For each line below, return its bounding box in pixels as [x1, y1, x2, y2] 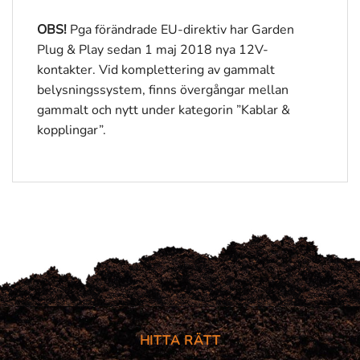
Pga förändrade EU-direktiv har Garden [67, 21, 294, 39]
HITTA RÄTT [139, 332, 221, 350]
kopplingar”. [37, 121, 106, 140]
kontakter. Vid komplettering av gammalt [37, 61, 275, 80]
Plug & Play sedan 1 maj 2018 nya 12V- [37, 41, 268, 59]
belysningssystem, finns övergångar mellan [37, 81, 288, 100]
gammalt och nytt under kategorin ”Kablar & [37, 101, 290, 120]
